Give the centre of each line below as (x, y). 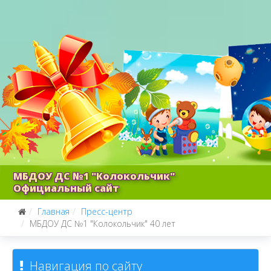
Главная (54, 211)
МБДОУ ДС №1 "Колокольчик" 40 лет (103, 224)
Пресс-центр (107, 211)
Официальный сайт (66, 188)
